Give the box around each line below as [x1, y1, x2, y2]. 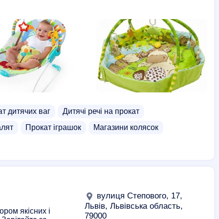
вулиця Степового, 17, [94, 191, 182, 200]
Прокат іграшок [25, 123, 81, 131]
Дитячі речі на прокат [63, 107, 139, 115]
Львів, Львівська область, [85, 201, 183, 211]
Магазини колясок [93, 123, 158, 131]
